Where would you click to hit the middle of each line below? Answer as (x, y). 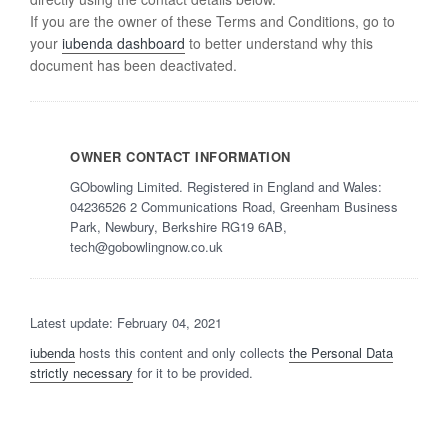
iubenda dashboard (123, 42)
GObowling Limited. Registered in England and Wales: (226, 186)
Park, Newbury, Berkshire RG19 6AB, (178, 226)
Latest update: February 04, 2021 (126, 322)
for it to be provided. (193, 372)
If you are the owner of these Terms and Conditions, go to (212, 20)
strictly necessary (81, 372)
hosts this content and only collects (182, 352)
